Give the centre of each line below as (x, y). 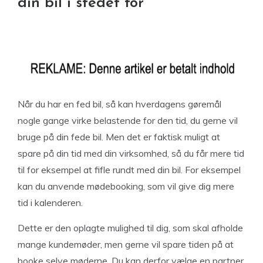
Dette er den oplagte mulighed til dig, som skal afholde (130, 228)
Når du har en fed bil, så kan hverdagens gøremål (119, 104)
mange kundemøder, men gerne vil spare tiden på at (126, 244)
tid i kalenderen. (50, 203)
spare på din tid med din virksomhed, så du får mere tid (131, 153)
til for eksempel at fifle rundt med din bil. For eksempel (129, 170)
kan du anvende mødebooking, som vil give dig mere (126, 186)
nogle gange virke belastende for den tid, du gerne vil (128, 120)
